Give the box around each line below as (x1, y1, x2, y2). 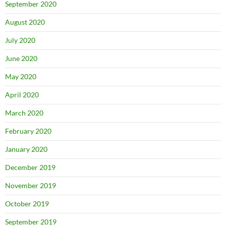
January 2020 (5, 145, 47, 153)
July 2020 (5, 36, 35, 44)
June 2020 (5, 54, 37, 63)
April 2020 (5, 90, 39, 99)
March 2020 (5, 108, 43, 117)
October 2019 (5, 199, 49, 208)
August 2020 (5, 18, 45, 26)
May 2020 (5, 72, 36, 81)
